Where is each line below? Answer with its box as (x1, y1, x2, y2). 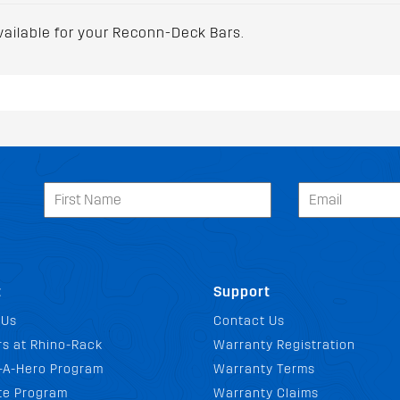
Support (213, 282, 271, 300)
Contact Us (213, 312, 285, 329)
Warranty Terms (213, 361, 315, 377)
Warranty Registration (213, 337, 355, 353)
